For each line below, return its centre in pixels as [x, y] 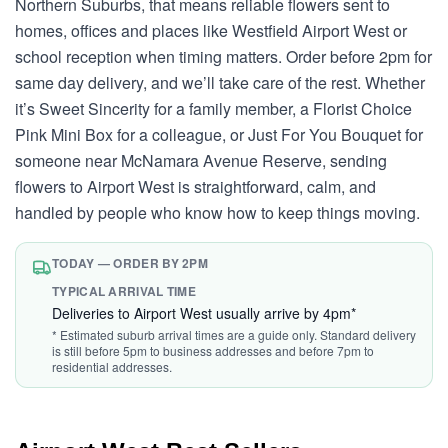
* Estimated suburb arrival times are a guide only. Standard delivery [234, 334]
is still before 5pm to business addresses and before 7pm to [213, 350]
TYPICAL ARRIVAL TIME [124, 291]
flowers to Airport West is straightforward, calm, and [195, 186]
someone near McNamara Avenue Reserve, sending [201, 160]
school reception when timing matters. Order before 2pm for [223, 56]
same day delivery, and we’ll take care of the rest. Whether [220, 82]
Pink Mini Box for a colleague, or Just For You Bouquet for [219, 134]
